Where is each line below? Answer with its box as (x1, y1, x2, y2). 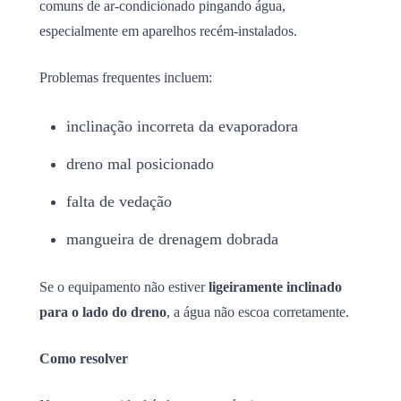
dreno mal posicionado (66, 154, 214, 173)
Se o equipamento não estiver (39, 278, 209, 294)
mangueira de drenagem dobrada (66, 229, 278, 248)
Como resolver (39, 350, 128, 366)
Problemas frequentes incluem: (39, 69, 212, 85)
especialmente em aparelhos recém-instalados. (39, 22, 297, 38)
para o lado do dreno (39, 303, 166, 320)
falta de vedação (66, 192, 172, 210)
